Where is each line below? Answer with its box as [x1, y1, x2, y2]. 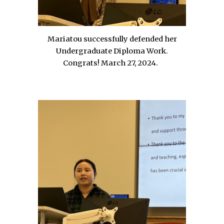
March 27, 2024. [99, 58, 161, 67]
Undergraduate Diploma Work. [56, 46, 168, 55]
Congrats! [63, 58, 99, 67]
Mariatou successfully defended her [47, 34, 177, 43]
